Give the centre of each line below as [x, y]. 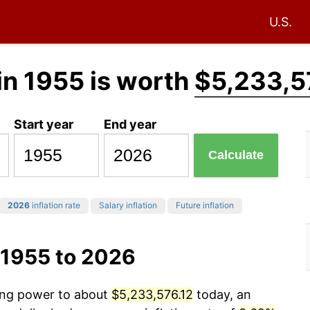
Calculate [236, 155]
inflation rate [55, 206]
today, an [222, 295]
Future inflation [205, 206]
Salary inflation [128, 206]
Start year [44, 124]
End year [130, 124]
